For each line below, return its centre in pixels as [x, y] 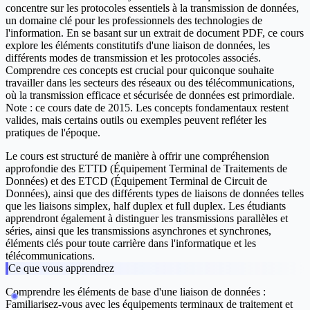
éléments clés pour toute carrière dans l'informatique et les [131, 244]
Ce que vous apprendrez [61, 268]
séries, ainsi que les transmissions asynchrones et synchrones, [138, 231]
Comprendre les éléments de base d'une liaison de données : [136, 292]
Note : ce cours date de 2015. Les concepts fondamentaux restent [147, 108]
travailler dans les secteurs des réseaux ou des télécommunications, [150, 83]
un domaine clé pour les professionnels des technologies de [134, 21]
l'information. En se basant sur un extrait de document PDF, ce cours [155, 33]
